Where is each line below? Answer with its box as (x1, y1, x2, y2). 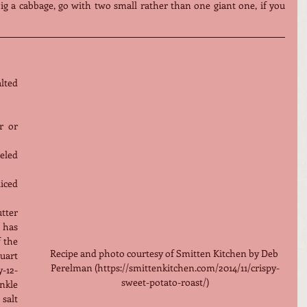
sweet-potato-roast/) (121, 275, 209, 289)
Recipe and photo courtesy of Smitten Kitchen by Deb (50, 247, 280, 260)
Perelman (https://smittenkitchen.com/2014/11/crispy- (51, 261, 280, 275)
